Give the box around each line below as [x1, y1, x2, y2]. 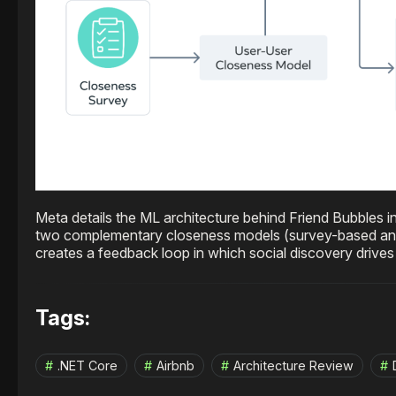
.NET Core [57, 358, 118, 374]
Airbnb [156, 358, 194, 374]
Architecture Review [233, 358, 354, 374]
